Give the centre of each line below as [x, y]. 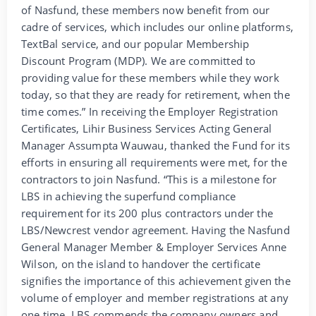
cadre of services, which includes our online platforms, [158, 27]
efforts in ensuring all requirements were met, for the [154, 163]
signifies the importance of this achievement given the [156, 281]
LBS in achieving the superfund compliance [129, 196]
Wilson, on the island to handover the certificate [141, 264]
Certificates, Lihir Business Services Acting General [147, 129]
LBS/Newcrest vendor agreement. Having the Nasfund [156, 230]
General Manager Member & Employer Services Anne [154, 247]
